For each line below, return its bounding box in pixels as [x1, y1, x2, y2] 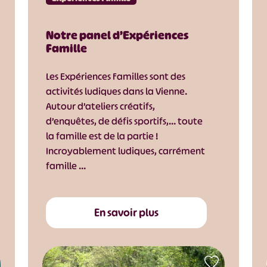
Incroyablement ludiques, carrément [46, 144, 205, 158]
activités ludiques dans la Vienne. [46, 85, 187, 98]
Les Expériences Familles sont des [46, 70, 185, 83]
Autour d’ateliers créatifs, [46, 100, 155, 113]
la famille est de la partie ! [46, 129, 158, 143]
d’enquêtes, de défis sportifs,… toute [46, 114, 203, 128]
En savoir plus [94, 206, 159, 221]
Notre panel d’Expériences [46, 27, 188, 44]
